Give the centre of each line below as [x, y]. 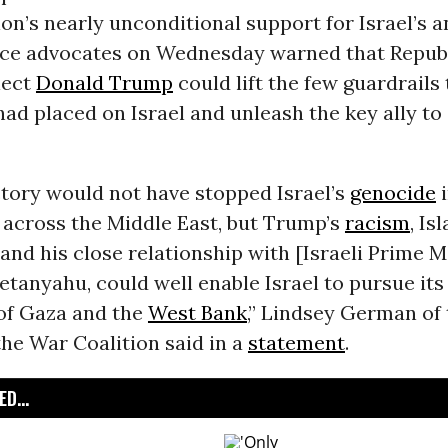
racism [377, 223]
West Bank [197, 313]
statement [296, 343]
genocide [392, 193]
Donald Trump [104, 83]
